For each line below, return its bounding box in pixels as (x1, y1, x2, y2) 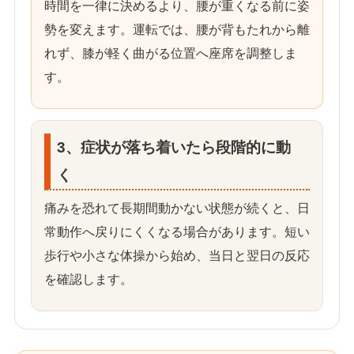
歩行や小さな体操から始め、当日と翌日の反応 (44, 249, 310, 263)
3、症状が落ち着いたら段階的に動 (57, 139, 291, 156)
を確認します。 (44, 273, 133, 287)
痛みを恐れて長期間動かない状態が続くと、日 (44, 201, 310, 216)
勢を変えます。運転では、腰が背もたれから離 (44, 23, 310, 37)
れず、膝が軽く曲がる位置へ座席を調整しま (44, 47, 297, 61)
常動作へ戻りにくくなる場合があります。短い (44, 225, 310, 239)
